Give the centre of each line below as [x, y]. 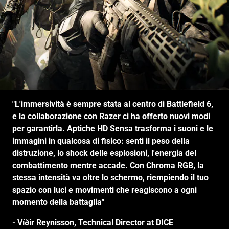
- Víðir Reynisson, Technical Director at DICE [93, 223]
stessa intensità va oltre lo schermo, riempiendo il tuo [110, 178]
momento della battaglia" [58, 202]
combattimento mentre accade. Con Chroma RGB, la [108, 166]
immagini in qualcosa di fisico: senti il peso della [101, 141]
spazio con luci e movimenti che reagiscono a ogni [105, 190]
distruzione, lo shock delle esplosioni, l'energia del [104, 153]
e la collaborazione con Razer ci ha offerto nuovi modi [111, 117]
